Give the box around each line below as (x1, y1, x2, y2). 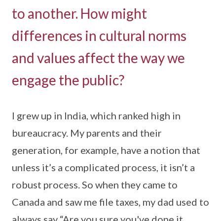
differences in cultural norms (12, 27, 186, 44)
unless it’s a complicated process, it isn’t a (12, 161, 195, 173)
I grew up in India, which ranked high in (12, 109, 181, 121)
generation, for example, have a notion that (12, 144, 200, 156)
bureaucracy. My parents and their (12, 126, 162, 139)
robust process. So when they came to (12, 178, 178, 190)
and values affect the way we (12, 49, 185, 66)
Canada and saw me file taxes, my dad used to (12, 195, 209, 208)
